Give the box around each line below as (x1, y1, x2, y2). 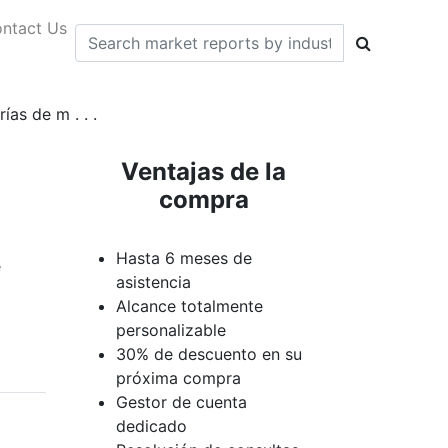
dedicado (116, 416, 187, 436)
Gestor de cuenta (116, 392, 247, 412)
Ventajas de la (121, 157, 286, 186)
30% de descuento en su (116, 344, 302, 364)
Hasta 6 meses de (116, 248, 252, 268)
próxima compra (116, 368, 241, 388)
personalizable (116, 320, 226, 340)
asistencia (116, 272, 191, 292)
